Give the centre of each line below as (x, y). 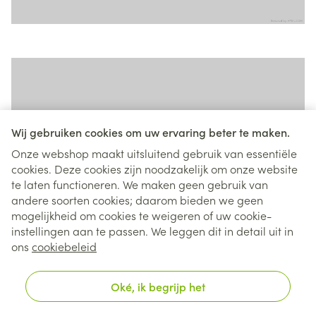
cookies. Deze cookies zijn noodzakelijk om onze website (154, 169)
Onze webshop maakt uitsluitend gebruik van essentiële (154, 153)
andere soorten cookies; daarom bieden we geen (137, 200)
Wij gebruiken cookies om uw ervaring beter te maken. (151, 132)
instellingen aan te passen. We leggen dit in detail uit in (152, 231)
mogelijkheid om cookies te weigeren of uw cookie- (141, 215)
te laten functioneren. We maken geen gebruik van (140, 184)
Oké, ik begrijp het (158, 286)
